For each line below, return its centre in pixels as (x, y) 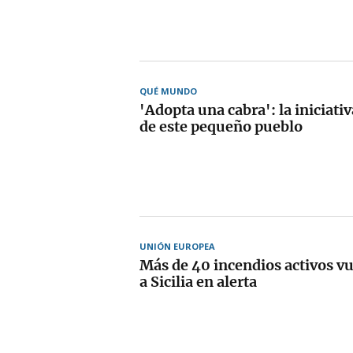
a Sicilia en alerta (198, 281)
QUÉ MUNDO (168, 91)
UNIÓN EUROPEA (177, 246)
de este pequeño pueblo (221, 126)
